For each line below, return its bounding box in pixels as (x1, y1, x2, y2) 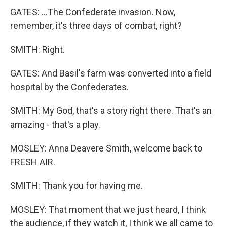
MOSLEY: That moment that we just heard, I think (10, 204, 206, 215)
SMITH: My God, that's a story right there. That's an (10, 105, 212, 116)
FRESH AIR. (10, 157, 55, 167)
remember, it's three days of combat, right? (10, 20, 182, 31)
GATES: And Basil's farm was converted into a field (10, 68, 211, 79)
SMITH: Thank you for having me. (10, 180, 143, 191)
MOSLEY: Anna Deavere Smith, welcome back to (10, 143, 202, 154)
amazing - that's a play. (10, 119, 100, 130)
